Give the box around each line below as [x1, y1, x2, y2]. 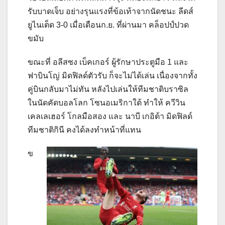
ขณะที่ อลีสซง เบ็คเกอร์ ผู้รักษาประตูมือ [28, 57, 167, 66]
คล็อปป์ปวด [149, 20, 189, 29]
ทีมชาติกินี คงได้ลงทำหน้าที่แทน [28, 125, 141, 134]
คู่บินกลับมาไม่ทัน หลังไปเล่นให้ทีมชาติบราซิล [28, 84, 188, 93]
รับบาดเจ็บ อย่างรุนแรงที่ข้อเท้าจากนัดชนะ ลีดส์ [28, 7, 193, 16]
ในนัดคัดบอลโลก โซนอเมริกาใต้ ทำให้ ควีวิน [28, 98, 185, 107]
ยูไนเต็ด [28, 20, 56, 29]
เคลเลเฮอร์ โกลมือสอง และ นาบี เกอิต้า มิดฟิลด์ [28, 111, 192, 121]
